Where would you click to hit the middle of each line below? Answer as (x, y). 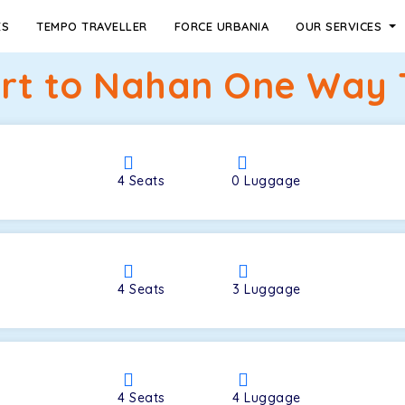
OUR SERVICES (341, 26)
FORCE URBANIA (221, 26)
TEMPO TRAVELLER (92, 26)
